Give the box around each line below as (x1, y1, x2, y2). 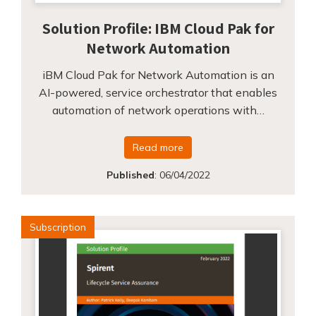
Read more (133, 140, 183, 154)
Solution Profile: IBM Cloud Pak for (42, 18, 274, 38)
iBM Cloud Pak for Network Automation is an (42, 67, 274, 82)
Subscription (30, 220, 86, 233)
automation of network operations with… (51, 102, 265, 117)
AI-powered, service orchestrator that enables (39, 85, 277, 99)
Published (106, 168, 154, 181)
